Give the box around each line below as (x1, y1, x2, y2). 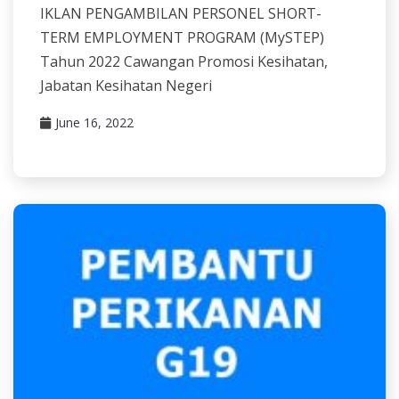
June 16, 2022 (55, 113, 134, 131)
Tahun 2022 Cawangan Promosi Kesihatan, (40, 51, 328, 71)
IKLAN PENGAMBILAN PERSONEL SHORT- (40, 3, 322, 23)
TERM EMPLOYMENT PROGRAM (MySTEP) (40, 27, 324, 47)
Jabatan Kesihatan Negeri (40, 75, 212, 95)
